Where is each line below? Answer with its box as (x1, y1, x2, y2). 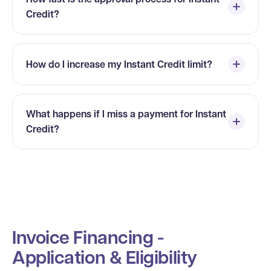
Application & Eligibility (12, 244, 197, 269)
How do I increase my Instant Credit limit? (26, 57, 212, 71)
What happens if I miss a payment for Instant (26, 107, 226, 120)
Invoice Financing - (12, 224, 164, 249)
